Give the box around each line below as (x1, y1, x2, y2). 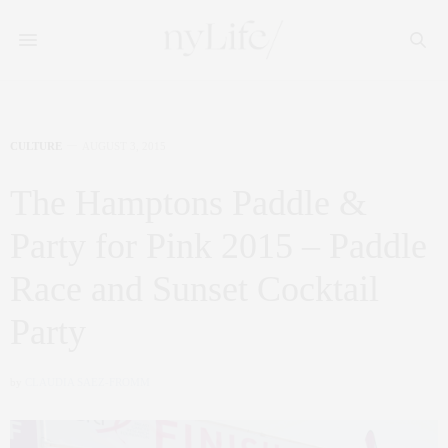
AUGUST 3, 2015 (82, 140, 166, 152)
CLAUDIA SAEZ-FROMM (25, 376, 150, 388)
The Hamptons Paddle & (10, 183, 367, 223)
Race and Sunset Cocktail (10, 269, 379, 309)
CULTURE (10, 140, 62, 152)
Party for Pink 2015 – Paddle (10, 226, 427, 266)
